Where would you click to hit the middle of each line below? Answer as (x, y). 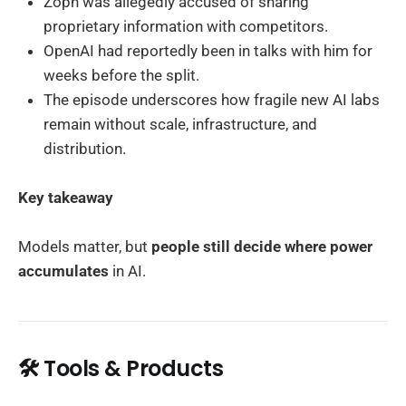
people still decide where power (262, 247)
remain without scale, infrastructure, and (180, 125)
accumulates (63, 271)
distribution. (85, 149)
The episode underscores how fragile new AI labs (212, 100)
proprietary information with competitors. (186, 27)
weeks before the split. (121, 76)
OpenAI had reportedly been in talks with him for (208, 51)
